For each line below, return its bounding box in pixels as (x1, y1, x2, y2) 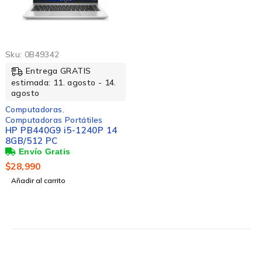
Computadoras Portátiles (5, 115, 103, 125)
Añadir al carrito (11, 176, 65, 185)
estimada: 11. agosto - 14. (11, 77, 116, 88)
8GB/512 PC (5, 135, 58, 147)
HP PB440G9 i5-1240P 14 (5, 125, 118, 136)
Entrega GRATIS (26, 65, 91, 76)
